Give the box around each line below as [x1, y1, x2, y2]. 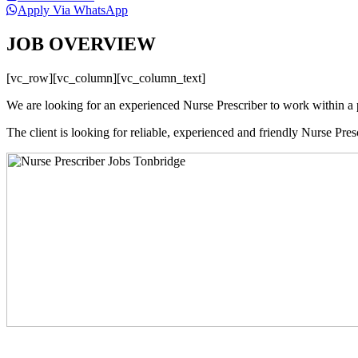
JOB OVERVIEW [6, 33, 156, 54]
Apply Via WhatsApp [18, 2, 128, 17]
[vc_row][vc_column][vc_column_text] [6, 70, 205, 85]
